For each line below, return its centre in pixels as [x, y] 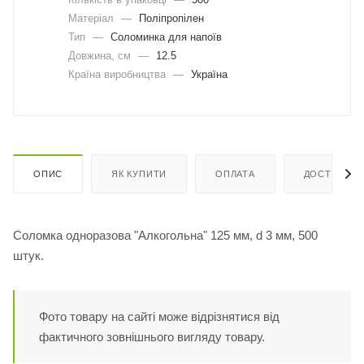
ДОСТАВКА [330, 174]
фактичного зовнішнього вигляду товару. [152, 337]
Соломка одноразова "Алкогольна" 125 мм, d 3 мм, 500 [165, 236]
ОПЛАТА [235, 174]
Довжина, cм [101, 55]
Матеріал [93, 18]
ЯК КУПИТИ [139, 174]
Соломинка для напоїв [165, 37]
